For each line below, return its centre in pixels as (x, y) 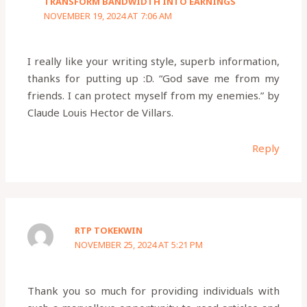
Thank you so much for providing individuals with (153, 290)
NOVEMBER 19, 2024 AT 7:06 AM (108, 15)
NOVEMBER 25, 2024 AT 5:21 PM (139, 245)
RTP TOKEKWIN (109, 231)
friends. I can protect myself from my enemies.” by (153, 96)
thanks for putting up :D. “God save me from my (153, 78)
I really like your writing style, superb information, (153, 61)
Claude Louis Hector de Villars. (101, 113)
